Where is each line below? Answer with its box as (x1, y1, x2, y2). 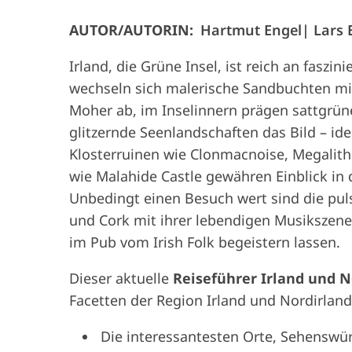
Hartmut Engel (200, 20, 302, 39)
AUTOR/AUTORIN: (68, 20, 193, 39)
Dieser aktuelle (68, 268, 173, 288)
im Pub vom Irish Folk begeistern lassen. (68, 232, 340, 251)
